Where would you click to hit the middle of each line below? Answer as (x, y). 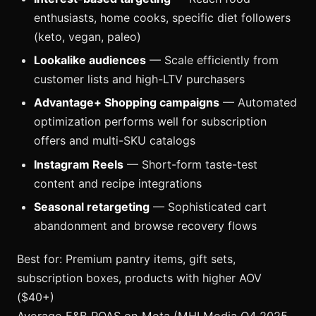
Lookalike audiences (90, 60)
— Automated (258, 103)
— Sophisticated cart (208, 207)
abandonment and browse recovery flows (145, 226)
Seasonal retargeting (92, 207)
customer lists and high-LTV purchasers (139, 79)
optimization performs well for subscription (150, 122)
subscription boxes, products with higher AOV (139, 278)
